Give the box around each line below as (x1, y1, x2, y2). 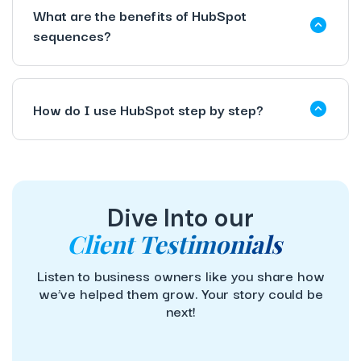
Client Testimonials (67, 227, 282, 260)
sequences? (33, 23, 111, 46)
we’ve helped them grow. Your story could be (38, 281, 323, 304)
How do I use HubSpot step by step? (33, 98, 263, 120)
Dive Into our (107, 201, 254, 234)
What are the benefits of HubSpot (33, 3, 247, 26)
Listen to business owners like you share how (36, 263, 325, 286)
